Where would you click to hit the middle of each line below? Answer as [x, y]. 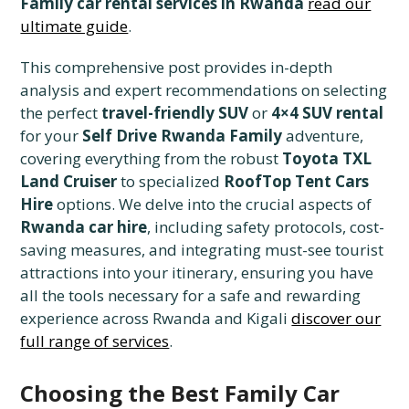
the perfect [61, 113]
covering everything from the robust [152, 159]
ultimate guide [74, 26]
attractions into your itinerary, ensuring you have [197, 273]
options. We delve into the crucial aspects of [213, 204]
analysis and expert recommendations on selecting [204, 90]
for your [52, 136]
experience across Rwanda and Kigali [156, 319]
